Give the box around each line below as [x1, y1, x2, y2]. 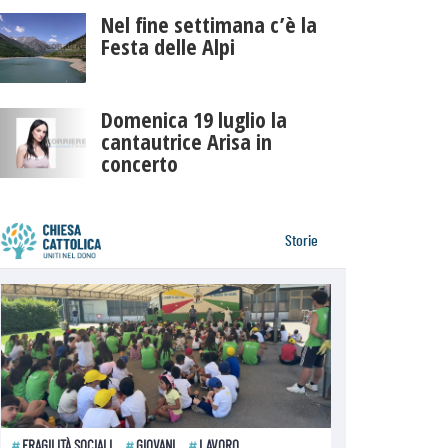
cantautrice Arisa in [100, 126, 272, 157]
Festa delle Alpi [100, 31, 235, 62]
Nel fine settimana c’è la [100, 9, 317, 40]
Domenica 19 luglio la [100, 104, 287, 135]
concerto [100, 148, 178, 179]
